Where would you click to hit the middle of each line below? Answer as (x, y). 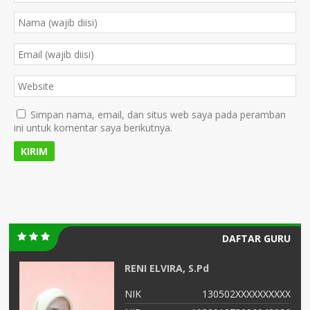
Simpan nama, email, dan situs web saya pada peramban (158, 114)
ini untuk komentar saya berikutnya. (93, 127)
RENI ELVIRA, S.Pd (124, 268)
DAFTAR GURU (256, 238)
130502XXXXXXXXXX (203, 293)
